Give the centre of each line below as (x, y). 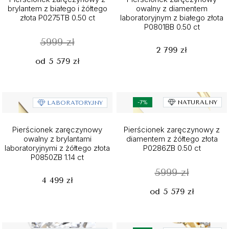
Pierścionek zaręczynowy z (172, 130)
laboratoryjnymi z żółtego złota (57, 148)
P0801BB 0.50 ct (172, 27)
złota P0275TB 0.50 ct (57, 18)
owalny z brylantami (57, 139)
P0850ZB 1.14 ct (57, 157)
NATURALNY (197, 102)
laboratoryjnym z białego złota (172, 18)
